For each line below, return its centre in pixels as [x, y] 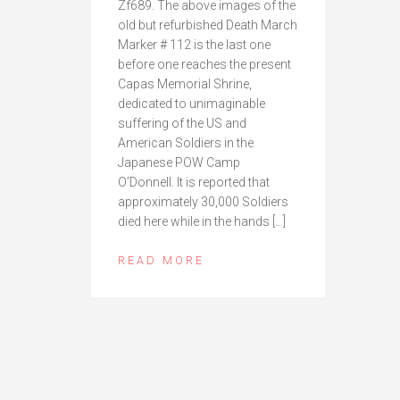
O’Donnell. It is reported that [194, 182]
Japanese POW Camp [179, 162]
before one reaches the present [204, 64]
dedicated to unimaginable [192, 103]
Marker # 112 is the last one [194, 44]
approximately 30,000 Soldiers [203, 201]
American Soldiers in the [186, 142]
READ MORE [161, 260]
